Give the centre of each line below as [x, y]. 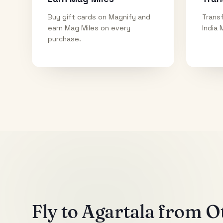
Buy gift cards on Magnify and [99, 17]
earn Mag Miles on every [89, 28]
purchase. [64, 39]
